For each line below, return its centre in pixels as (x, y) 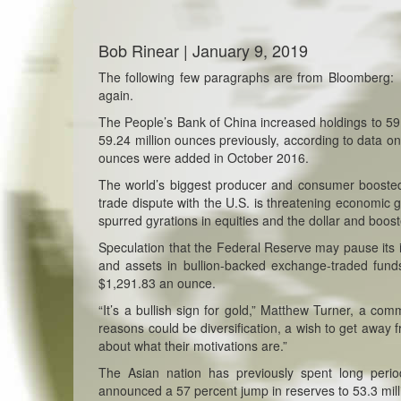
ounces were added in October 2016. (204, 158)
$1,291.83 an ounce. (158, 283)
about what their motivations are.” (193, 346)
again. (116, 95)
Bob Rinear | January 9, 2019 (204, 50)
